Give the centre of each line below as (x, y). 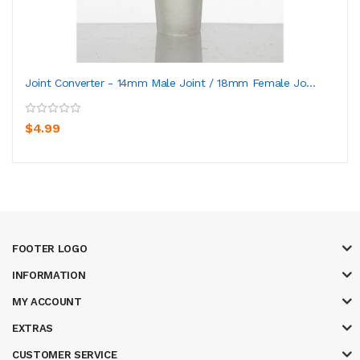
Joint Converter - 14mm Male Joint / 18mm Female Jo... (170, 82)
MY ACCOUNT (47, 301)
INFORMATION (49, 275)
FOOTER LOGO (50, 248)
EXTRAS (33, 328)
